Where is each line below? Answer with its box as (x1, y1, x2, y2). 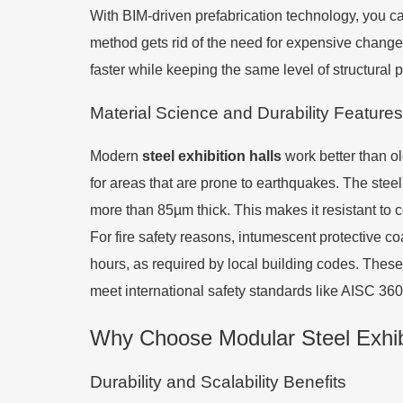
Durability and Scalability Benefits (90, 372, 346, 391)
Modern (90, 148, 139, 164)
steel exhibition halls (139, 148, 282, 164)
